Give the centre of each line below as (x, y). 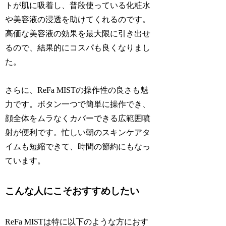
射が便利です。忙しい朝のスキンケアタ (78, 133)
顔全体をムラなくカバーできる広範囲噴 (78, 119)
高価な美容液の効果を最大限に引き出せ (78, 33)
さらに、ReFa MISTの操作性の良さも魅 (77, 90)
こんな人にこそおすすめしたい (72, 191)
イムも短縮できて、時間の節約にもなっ (78, 147)
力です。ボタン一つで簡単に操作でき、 (78, 104)
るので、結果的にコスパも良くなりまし (78, 47)
